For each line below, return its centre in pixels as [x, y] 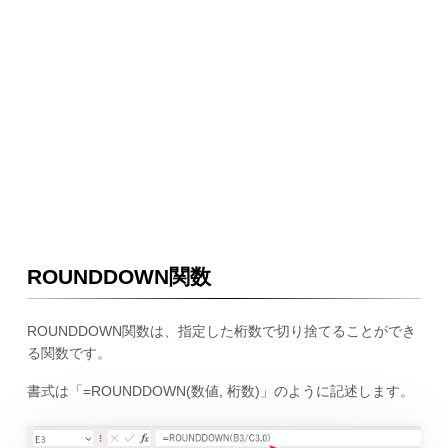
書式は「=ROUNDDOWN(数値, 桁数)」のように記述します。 [220, 391]
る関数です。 [68, 352]
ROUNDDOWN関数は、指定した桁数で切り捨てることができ [221, 330]
